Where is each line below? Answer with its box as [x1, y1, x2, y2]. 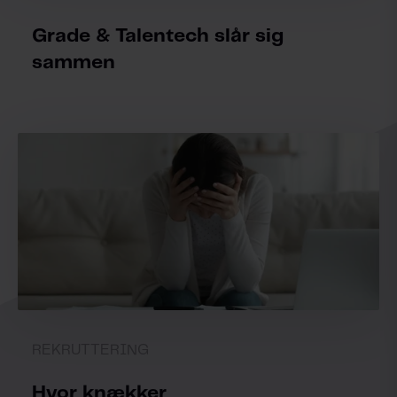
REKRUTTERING [32, 343, 149, 357]
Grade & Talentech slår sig [32, 27, 284, 45]
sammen [32, 53, 115, 72]
